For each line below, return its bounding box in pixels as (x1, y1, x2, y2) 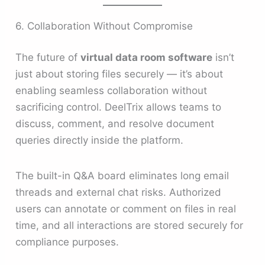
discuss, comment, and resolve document (15, 118, 215, 130)
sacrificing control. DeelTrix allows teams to (15, 101, 222, 114)
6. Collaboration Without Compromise (15, 20, 193, 32)
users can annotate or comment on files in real (15, 202, 237, 215)
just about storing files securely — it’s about (15, 68, 224, 80)
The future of (15, 51, 81, 64)
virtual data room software (80, 51, 213, 64)
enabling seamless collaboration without (15, 85, 208, 97)
